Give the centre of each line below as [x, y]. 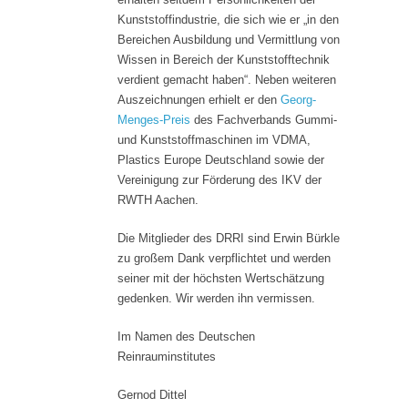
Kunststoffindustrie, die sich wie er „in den [228, 20]
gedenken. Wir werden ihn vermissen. [216, 299]
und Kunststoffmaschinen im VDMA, [214, 140]
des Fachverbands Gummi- [264, 120]
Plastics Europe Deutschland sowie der [221, 160]
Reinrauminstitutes [167, 357]
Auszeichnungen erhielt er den [199, 100]
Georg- [298, 100]
